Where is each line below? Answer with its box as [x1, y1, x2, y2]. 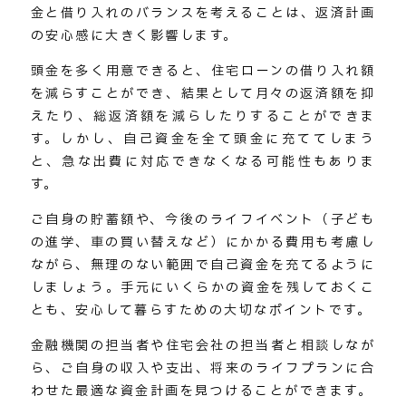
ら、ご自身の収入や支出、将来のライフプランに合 [30, 359, 376, 379]
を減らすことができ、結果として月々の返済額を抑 [30, 84, 376, 104]
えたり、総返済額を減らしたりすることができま [30, 107, 376, 127]
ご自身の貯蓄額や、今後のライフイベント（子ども [30, 210, 376, 230]
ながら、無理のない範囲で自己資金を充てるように [30, 256, 376, 275]
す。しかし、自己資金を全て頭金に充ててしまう [30, 130, 376, 150]
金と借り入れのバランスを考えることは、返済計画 [30, 4, 376, 24]
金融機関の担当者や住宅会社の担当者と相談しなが [30, 336, 376, 356]
